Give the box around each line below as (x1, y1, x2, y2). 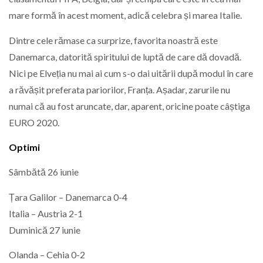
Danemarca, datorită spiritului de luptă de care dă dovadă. (9, 50, 241, 62)
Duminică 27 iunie (9, 224, 80, 235)
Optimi (9, 141, 40, 153)
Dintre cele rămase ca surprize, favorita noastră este (9, 34, 218, 46)
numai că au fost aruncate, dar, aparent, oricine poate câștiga (9, 100, 250, 112)
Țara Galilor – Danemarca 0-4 (9, 191, 127, 203)
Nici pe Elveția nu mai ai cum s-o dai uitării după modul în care (9, 67, 253, 79)
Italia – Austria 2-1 (9, 207, 83, 219)
